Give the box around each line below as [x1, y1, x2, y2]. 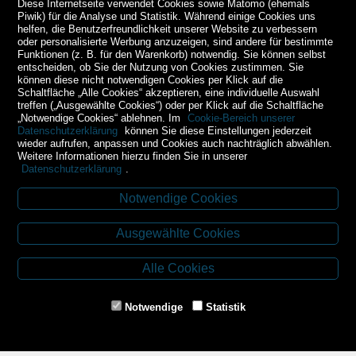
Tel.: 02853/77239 [137, 273, 219, 284]
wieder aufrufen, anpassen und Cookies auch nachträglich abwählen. [17, 137, 333, 149]
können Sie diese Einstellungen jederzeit [122, 124, 312, 137]
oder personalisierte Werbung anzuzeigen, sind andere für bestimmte [17, 35, 334, 48]
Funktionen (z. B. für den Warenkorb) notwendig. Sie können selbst [17, 48, 327, 60]
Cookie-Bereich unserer [188, 111, 296, 124]
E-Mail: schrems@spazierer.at [108, 309, 248, 321]
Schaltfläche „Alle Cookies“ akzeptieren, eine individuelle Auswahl [17, 86, 320, 99]
